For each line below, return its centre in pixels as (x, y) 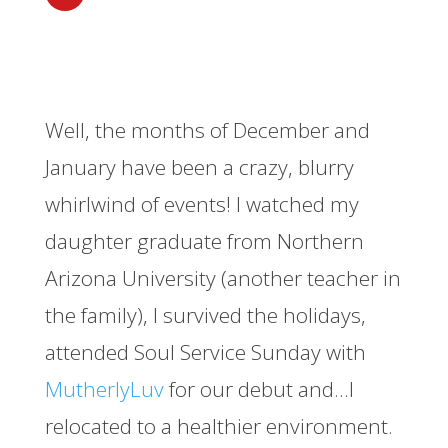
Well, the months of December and (207, 130)
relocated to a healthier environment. (218, 426)
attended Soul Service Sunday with (205, 352)
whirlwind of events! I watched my (201, 204)
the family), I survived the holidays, (205, 315)
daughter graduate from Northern (204, 241)
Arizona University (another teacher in (222, 278)
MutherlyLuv (104, 389)
